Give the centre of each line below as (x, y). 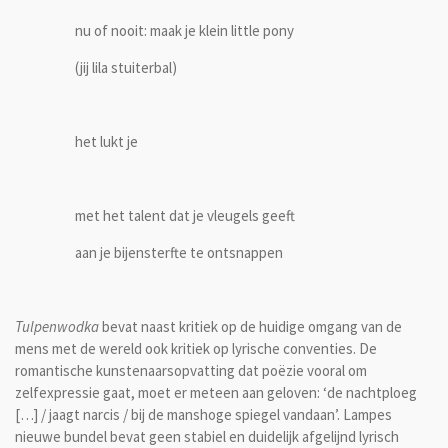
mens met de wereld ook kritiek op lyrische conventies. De (196, 349)
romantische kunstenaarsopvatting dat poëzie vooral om (191, 371)
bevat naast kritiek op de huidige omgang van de (252, 327)
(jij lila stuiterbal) (126, 68)
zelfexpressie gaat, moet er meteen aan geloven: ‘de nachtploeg (216, 393)
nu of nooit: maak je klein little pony (184, 31)
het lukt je (106, 142)
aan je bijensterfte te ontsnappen (179, 253)
